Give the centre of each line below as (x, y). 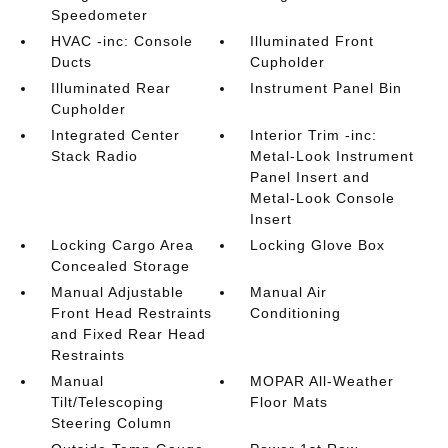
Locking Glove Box (318, 245)
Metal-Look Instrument (332, 156)
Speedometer (99, 15)
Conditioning (296, 313)
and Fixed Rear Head (128, 334)
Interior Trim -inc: (314, 135)
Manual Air (289, 292)
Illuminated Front (312, 41)
